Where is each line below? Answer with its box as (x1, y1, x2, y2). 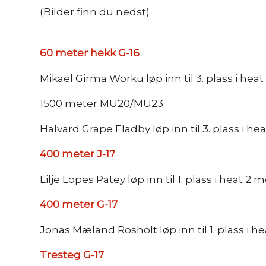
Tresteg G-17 (40, 248, 104, 261)
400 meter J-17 (40, 148, 115, 160)
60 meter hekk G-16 (40, 47, 140, 59)
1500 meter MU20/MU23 (40, 97, 163, 110)
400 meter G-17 (40, 198, 118, 211)
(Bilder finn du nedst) (40, 5, 150, 18)
